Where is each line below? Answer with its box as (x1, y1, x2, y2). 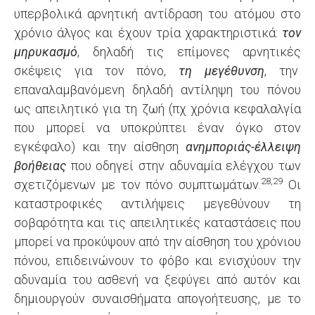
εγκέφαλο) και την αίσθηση (14, 139, 186, 154)
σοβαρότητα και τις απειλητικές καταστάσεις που (14, 215, 301, 230)
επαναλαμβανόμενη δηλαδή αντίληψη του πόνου (14, 82, 301, 97)
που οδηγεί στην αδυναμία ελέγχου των (66, 158, 301, 173)
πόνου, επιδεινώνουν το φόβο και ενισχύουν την (14, 253, 301, 268)
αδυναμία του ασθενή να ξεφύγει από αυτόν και (14, 272, 301, 287)
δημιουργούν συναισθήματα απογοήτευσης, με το (14, 291, 301, 306)
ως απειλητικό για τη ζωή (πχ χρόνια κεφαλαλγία (14, 101, 301, 116)
